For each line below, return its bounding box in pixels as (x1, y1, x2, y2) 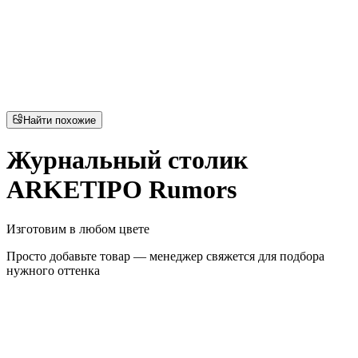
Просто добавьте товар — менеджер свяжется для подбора (6, 249, 324, 263)
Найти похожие (23, 113, 97, 126)
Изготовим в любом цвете (6, 221, 149, 236)
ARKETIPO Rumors (6, 175, 237, 205)
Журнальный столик (6, 145, 248, 175)
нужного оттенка (6, 263, 100, 277)
